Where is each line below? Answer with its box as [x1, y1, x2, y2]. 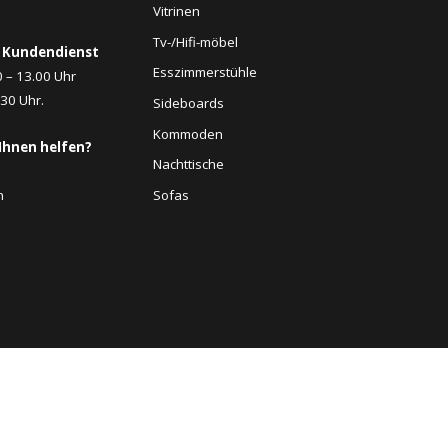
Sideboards [153, 93, 225, 112]
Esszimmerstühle [153, 63, 258, 82]
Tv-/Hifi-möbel [153, 32, 239, 51]
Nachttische [153, 155, 225, 174]
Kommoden [153, 124, 224, 143]
